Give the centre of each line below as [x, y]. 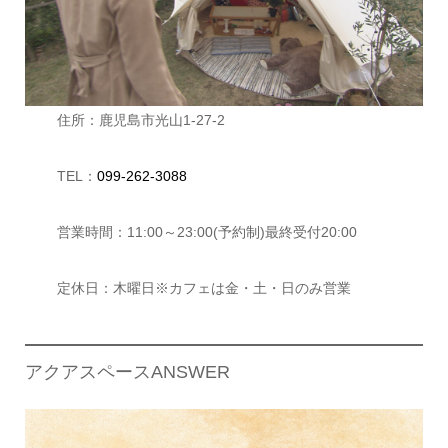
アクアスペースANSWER [127, 371]
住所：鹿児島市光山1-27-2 [140, 119]
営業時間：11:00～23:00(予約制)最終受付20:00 [206, 231]
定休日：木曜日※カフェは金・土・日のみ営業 [203, 287]
